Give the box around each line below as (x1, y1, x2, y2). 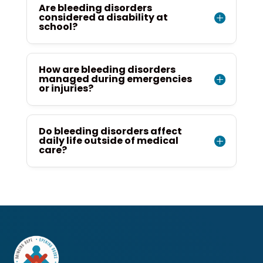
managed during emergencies (38, 72, 192, 86)
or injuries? (38, 82, 93, 95)
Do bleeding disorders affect (38, 124, 182, 138)
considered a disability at (38, 11, 168, 24)
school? (38, 20, 77, 33)
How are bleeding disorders (38, 63, 176, 76)
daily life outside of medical (38, 134, 178, 147)
